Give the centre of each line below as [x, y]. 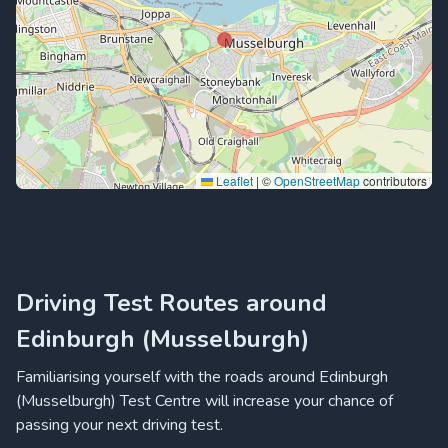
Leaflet [233, 180]
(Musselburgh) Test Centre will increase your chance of [204, 401]
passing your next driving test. [119, 425]
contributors [393, 180]
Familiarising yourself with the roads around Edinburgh [202, 377]
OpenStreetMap [317, 180]
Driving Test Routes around [171, 303]
